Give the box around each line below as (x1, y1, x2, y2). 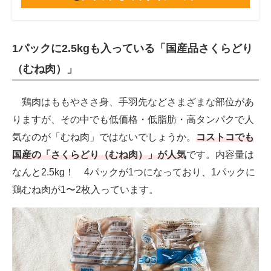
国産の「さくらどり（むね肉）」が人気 (12, 149, 186, 160)
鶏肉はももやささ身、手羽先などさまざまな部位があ (12, 97, 254, 108)
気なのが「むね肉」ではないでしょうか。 (12, 132, 196, 143)
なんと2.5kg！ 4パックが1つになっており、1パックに (12, 167, 255, 178)
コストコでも (196, 132, 254, 143)
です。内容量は (186, 149, 254, 160)
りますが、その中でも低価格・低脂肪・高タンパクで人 (12, 114, 254, 125)
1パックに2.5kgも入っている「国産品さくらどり (12, 42, 253, 55)
